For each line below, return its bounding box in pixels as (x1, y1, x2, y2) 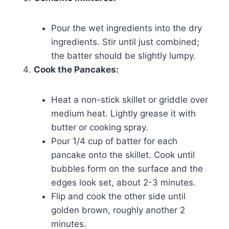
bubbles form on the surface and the (51, 164, 203, 174)
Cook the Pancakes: (34, 64, 119, 75)
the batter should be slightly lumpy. (51, 51, 196, 61)
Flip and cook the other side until (51, 191, 186, 202)
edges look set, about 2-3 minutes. (51, 177, 196, 188)
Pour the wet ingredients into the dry (51, 23, 202, 34)
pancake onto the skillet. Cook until (51, 150, 195, 161)
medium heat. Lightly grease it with (51, 108, 196, 119)
